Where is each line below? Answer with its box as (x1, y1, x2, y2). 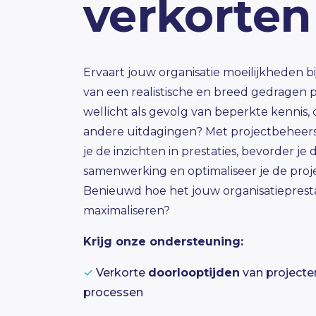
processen (83, 286, 143, 299)
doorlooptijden (148, 266, 240, 279)
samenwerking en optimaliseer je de (83, 164, 290, 178)
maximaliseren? (83, 204, 170, 217)
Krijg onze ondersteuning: (83, 235, 243, 248)
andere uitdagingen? (83, 125, 205, 138)
